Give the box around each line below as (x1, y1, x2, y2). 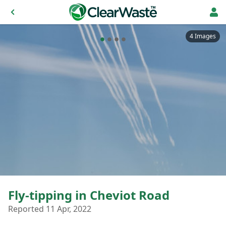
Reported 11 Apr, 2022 (8, 203, 91, 214)
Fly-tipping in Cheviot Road (8, 187, 169, 203)
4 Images (190, 32, 216, 40)
